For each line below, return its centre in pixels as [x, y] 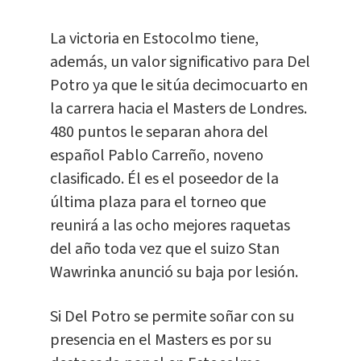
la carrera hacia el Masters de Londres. [178, 109]
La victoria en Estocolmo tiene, [154, 39]
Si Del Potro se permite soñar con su [172, 317]
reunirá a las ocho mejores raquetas [170, 226]
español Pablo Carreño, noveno [156, 156]
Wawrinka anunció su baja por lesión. [174, 273]
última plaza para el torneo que [158, 203]
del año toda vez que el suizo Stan [164, 249]
